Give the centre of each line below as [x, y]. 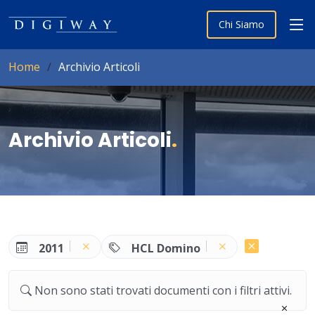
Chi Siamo [242, 24]
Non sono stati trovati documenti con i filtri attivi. [163, 290]
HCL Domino [166, 248]
